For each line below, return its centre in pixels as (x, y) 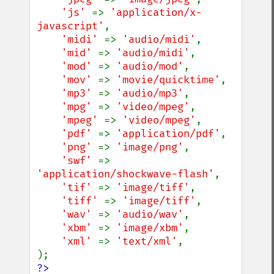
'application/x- (156, 13)
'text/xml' (147, 241)
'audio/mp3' (150, 93)
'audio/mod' (150, 66)
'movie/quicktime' (168, 80)
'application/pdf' (168, 134)
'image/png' (150, 147)
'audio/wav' (150, 214)
